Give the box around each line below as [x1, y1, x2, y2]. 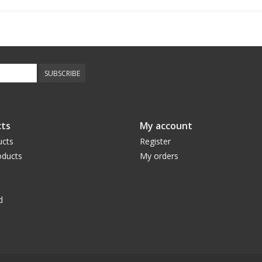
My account [140, 119, 192, 132]
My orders [140, 150, 178, 161]
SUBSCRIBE [44, 68, 80, 78]
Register [140, 135, 171, 147]
